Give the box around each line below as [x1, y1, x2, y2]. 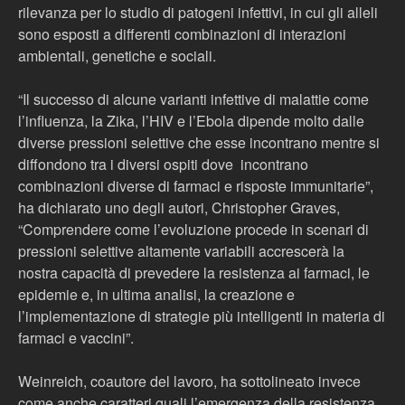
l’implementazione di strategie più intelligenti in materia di [18, 306, 385, 326]
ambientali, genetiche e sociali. [18, 45, 216, 66]
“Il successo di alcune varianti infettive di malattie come [18, 89, 369, 109]
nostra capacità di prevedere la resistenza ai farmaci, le [18, 262, 370, 283]
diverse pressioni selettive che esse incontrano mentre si [18, 132, 380, 153]
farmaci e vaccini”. [18, 327, 134, 348]
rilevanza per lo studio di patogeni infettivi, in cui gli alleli [18, 2, 378, 23]
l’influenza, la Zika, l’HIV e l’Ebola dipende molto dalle [18, 110, 364, 131]
